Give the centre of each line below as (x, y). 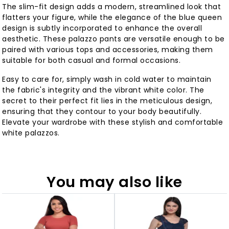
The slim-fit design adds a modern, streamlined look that (112, 7)
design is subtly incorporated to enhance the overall (102, 28)
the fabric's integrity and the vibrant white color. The (103, 90)
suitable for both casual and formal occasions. (91, 61)
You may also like (114, 182)
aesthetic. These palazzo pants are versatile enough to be (113, 39)
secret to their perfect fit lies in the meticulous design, (107, 101)
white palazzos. (31, 133)
